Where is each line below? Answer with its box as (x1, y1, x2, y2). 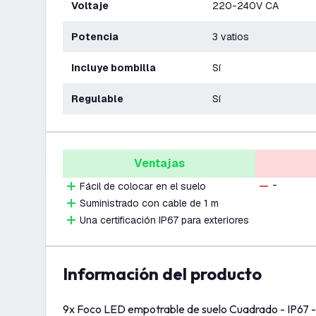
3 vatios (212, 30, 249, 43)
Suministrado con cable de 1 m (80, 197, 219, 209)
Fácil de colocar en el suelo (80, 180, 206, 193)
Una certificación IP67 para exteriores (80, 214, 249, 226)
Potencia (78, 30, 119, 43)
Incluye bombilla (74, 61, 156, 74)
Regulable (78, 92, 123, 105)
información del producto (68, 263, 262, 284)
